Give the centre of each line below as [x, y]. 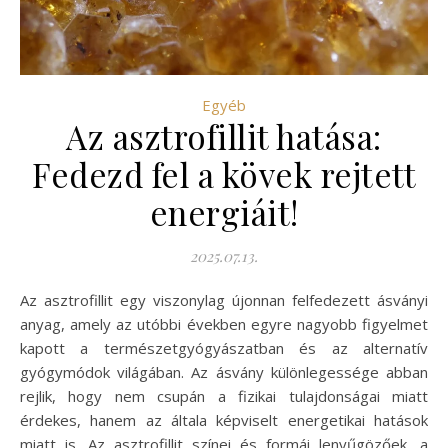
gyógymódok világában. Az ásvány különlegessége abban [224, 371]
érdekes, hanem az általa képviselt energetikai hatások [224, 419]
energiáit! [224, 211]
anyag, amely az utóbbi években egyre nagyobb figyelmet [224, 323]
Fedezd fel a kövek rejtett [224, 173]
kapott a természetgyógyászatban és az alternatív [224, 347]
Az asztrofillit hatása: [224, 135]
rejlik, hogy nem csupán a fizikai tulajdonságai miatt [224, 395]
